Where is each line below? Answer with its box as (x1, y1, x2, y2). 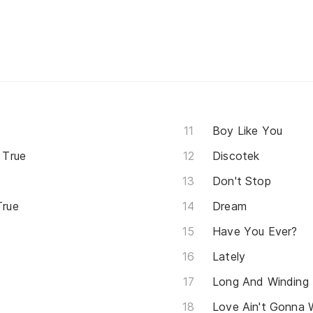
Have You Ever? (212, 224, 298, 238)
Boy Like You (212, 123, 283, 138)
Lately (212, 249, 246, 263)
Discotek (212, 148, 260, 163)
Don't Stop (212, 173, 271, 188)
